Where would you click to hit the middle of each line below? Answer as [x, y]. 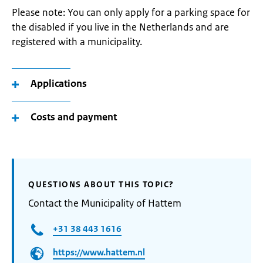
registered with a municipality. [77, 42]
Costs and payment [74, 117]
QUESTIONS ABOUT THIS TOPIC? [101, 184]
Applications [59, 83]
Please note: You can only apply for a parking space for [131, 12]
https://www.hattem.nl [99, 252]
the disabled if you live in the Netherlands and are [120, 27]
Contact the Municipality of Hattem [105, 203]
